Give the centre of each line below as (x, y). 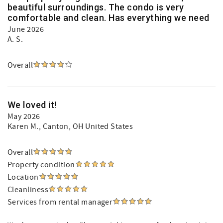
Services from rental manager (60, 202)
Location (23, 177)
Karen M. (23, 126)
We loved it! (32, 105)
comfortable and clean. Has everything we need (109, 18)
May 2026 (24, 116)
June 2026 (26, 29)
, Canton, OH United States (86, 126)
